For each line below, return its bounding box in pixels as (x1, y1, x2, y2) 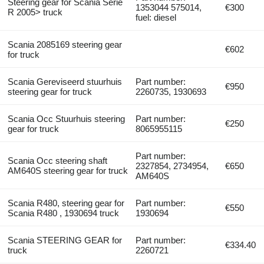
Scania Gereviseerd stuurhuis (7, 76, 122, 87)
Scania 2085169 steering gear (7, 39, 122, 49)
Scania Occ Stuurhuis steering (7, 113, 125, 124)
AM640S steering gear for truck (7, 165, 128, 176)
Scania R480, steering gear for (7, 197, 124, 208)
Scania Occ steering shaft (7, 155, 107, 166)
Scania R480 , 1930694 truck (7, 207, 119, 218)
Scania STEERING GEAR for (7, 235, 122, 245)
